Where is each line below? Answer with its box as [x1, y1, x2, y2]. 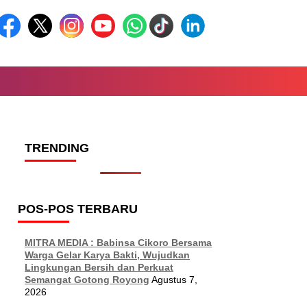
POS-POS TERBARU [18, 202, 138, 216]
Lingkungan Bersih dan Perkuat [25, 262, 173, 273]
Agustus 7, [151, 274, 197, 285]
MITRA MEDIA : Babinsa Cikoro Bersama [25, 237, 212, 248]
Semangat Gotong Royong [25, 274, 149, 285]
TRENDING [25, 141, 89, 155]
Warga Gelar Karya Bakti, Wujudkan [25, 249, 190, 260]
